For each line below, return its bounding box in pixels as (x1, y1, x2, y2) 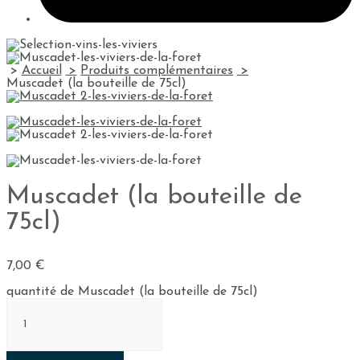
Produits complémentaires (80, 63, 234, 77)
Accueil (21, 63, 62, 77)
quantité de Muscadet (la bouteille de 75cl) (6, 284, 258, 298)
